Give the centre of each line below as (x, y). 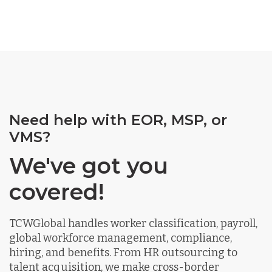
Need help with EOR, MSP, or (118, 120)
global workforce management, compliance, (121, 238)
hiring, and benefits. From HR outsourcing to (123, 252)
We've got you (89, 165)
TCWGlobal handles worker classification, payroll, (133, 223)
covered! (57, 192)
